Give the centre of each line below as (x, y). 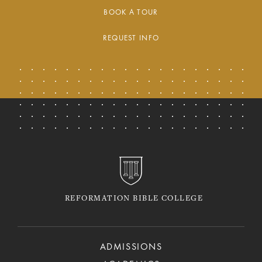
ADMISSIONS (131, 247)
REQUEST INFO (131, 38)
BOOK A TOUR (131, 13)
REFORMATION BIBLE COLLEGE (134, 199)
